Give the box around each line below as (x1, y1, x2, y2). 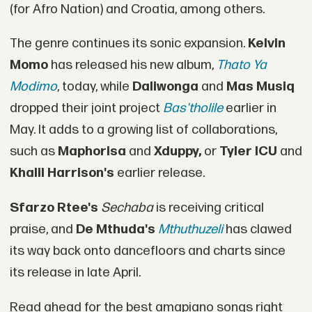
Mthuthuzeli (157, 221, 223, 237)
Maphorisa (57, 143, 126, 160)
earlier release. (114, 165, 205, 182)
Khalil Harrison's (9, 165, 114, 182)
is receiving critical (153, 200, 264, 216)
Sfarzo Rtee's (9, 200, 98, 216)
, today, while (56, 79, 132, 95)
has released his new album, (47, 57, 217, 74)
